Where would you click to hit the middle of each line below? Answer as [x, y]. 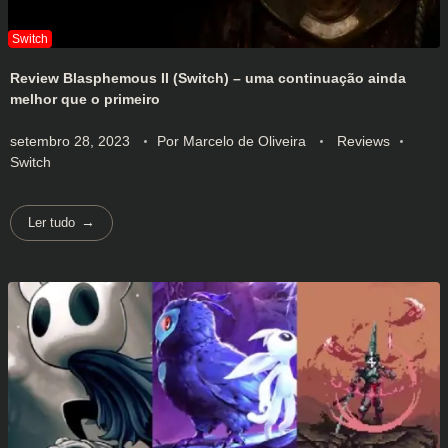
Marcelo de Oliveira [246, 140]
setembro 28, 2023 [70, 140]
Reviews [363, 140]
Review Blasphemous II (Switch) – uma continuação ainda [208, 77]
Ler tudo [52, 223]
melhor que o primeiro [85, 98]
